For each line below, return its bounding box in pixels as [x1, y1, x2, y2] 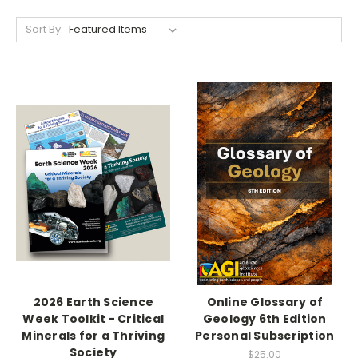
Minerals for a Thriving [22, 328, 165, 344]
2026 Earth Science [33, 294, 153, 310]
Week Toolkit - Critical [22, 311, 165, 327]
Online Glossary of [206, 294, 323, 310]
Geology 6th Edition [202, 311, 327, 327]
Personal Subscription [195, 328, 335, 344]
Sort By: [25, 21, 63, 37]
